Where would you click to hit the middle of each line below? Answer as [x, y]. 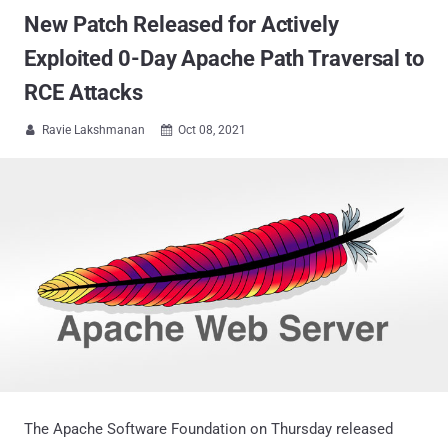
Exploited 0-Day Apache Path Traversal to [224, 58]
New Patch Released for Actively [181, 24]
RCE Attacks [83, 92]
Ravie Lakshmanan [93, 130]
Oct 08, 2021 [212, 130]
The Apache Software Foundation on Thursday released [208, 428]
